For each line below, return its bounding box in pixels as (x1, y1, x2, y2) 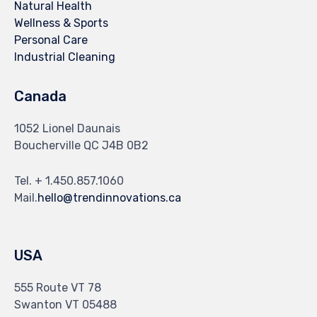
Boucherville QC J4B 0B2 (14, 138, 149, 152)
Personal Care (14, 33, 88, 47)
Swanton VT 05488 (14, 297, 117, 311)
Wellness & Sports (14, 16, 108, 30)
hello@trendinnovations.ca (38, 190, 181, 204)
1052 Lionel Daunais (14, 121, 120, 135)
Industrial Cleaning (14, 50, 115, 64)
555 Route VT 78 (14, 280, 101, 294)
